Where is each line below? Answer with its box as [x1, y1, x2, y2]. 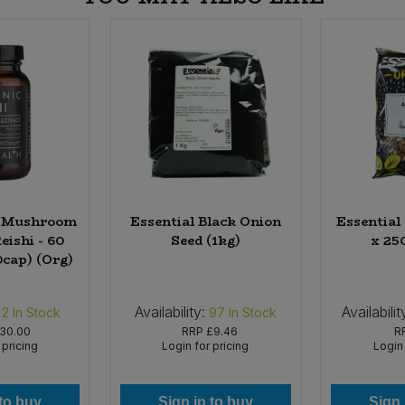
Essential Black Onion [129, 212, 281, 232]
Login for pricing [162, 339, 250, 353]
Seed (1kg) [170, 231, 240, 251]
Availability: [134, 303, 205, 322]
